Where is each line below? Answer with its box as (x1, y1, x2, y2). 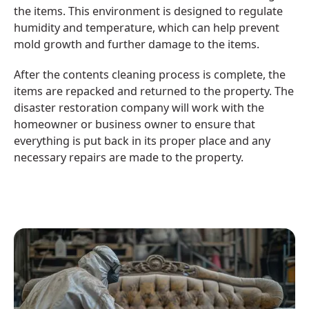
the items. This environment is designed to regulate (13, 3, 283, 19)
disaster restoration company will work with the (13, 100, 264, 116)
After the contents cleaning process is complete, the (13, 67, 286, 83)
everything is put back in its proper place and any (13, 133, 270, 149)
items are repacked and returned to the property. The (13, 83, 294, 99)
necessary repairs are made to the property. (13, 150, 243, 166)
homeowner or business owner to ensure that (13, 117, 255, 132)
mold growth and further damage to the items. (13, 36, 259, 52)
